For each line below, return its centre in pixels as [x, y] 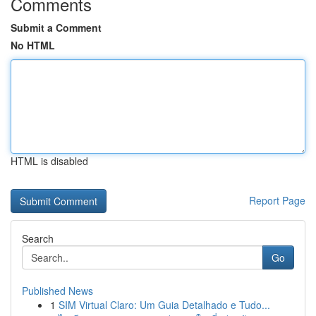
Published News [57, 291]
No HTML [33, 45]
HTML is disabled [49, 161]
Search [38, 238]
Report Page [277, 200]
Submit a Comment [56, 28]
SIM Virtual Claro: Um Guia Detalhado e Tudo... [164, 305]
